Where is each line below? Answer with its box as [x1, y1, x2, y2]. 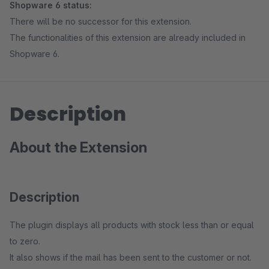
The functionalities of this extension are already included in [10, 32, 246, 43]
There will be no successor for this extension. [10, 16, 192, 26]
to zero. [10, 236, 43, 246]
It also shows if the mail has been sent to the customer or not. [10, 252, 252, 262]
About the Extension [10, 139, 147, 156]
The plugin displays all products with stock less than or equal [10, 220, 254, 230]
